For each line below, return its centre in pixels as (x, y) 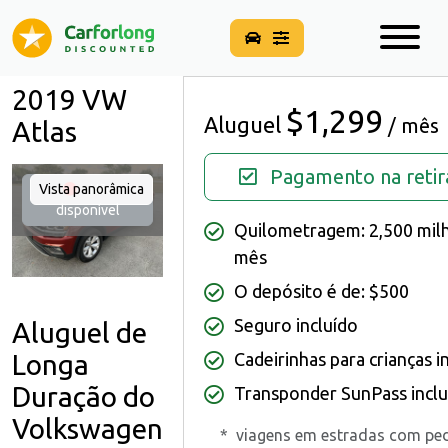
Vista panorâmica (91, 189)
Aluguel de (79, 333)
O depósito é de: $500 (321, 291)
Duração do (83, 397)
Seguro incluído (296, 325)
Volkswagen (87, 429)
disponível (87, 210)
